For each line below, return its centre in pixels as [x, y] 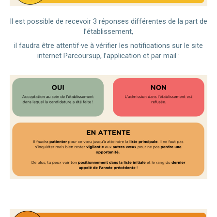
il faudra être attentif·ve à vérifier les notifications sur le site [108, 45]
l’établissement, [108, 31]
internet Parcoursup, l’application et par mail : [108, 55]
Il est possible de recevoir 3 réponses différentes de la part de [108, 21]
